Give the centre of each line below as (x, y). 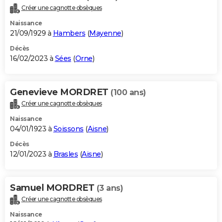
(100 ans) (128, 93)
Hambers (69, 33)
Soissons (68, 129)
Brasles (65, 154)
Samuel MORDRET (53, 188)
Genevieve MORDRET (60, 92)
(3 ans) (110, 188)
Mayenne (105, 33)
